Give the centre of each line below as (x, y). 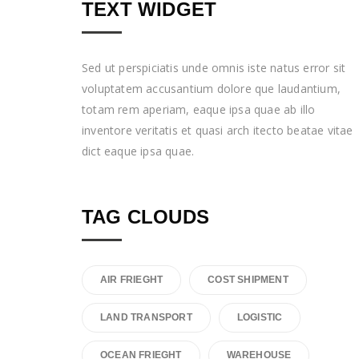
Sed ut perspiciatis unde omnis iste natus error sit (214, 68)
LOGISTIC (260, 318)
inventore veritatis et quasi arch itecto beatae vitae (218, 131)
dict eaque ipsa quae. (138, 151)
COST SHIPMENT (248, 280)
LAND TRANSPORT (146, 318)
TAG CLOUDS (145, 217)
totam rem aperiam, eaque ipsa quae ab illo (199, 110)
